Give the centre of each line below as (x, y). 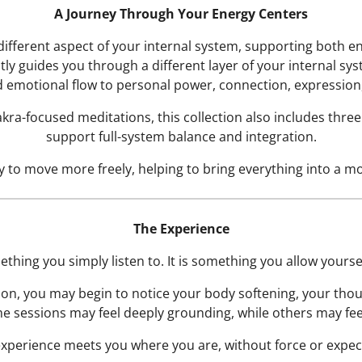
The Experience (181, 229)
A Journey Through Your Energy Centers (181, 14)
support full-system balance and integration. (181, 137)
